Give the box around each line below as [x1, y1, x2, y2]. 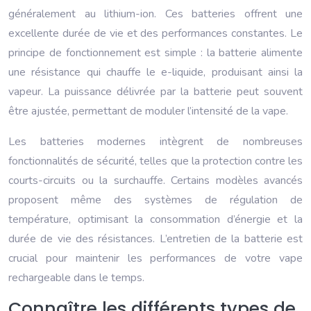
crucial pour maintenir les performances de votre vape [8, 251, 303, 267]
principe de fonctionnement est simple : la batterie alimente [8, 45, 303, 61]
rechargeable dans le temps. [8, 270, 144, 286]
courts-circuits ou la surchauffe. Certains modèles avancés [8, 173, 303, 189]
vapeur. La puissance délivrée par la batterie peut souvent [8, 84, 303, 100]
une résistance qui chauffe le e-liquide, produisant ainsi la [8, 65, 303, 81]
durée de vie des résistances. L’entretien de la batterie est [8, 231, 303, 247]
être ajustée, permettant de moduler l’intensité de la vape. [8, 103, 288, 119]
